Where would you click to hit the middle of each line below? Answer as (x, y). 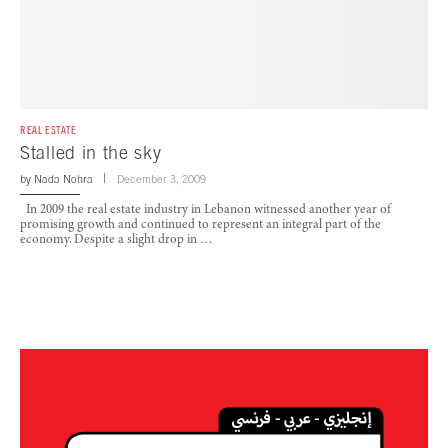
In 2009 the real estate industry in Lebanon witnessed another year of (205, 210)
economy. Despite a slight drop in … (116, 240)
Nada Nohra (63, 178)
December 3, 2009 (161, 178)
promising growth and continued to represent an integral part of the (200, 225)
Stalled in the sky (91, 152)
